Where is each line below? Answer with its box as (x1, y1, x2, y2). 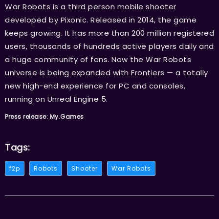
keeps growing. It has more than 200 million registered (5, 27, 214, 38)
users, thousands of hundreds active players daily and (5, 41, 214, 51)
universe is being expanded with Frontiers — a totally (5, 67, 208, 78)
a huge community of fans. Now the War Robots (5, 54, 191, 65)
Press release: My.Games (5, 112, 84, 121)
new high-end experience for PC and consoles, (5, 80, 185, 91)
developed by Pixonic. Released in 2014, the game (5, 14, 197, 25)
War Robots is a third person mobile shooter (5, 1, 176, 12)
